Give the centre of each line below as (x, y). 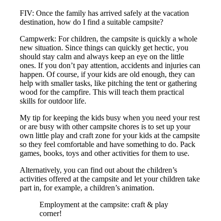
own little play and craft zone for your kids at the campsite (110, 136)
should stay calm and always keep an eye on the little (102, 57)
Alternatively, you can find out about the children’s (99, 170)
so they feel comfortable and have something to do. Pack (108, 145)
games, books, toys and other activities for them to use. (105, 153)
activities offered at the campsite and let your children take (110, 179)
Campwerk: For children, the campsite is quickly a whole (109, 39)
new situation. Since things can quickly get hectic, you (104, 48)
